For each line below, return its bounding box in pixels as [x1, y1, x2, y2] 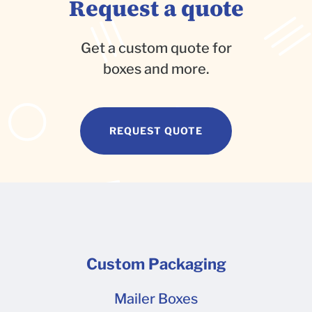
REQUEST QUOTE [109, 125, 203, 137]
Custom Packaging [86, 255, 226, 274]
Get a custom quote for [80, 40, 232, 57]
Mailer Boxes [114, 290, 198, 308]
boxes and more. [103, 61, 209, 78]
